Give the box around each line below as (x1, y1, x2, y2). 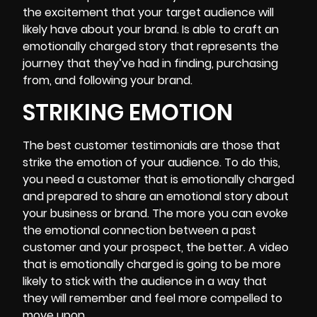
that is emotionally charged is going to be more (23, 256, 281, 273)
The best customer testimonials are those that (23, 137, 280, 154)
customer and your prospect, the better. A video (23, 239, 289, 256)
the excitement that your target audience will (23, 4, 274, 21)
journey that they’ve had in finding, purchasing (23, 54, 278, 71)
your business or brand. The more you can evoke (23, 205, 288, 222)
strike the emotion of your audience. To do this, (23, 154, 280, 171)
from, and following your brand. (23, 71, 192, 88)
